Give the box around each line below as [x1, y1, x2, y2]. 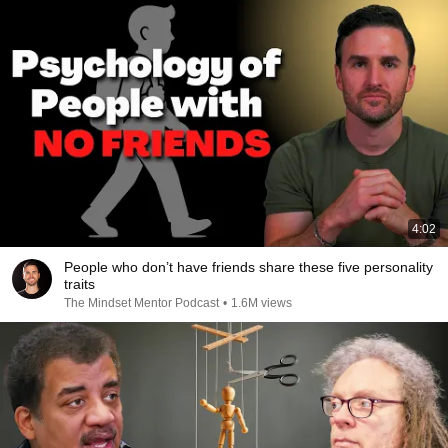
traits [64, 276, 95, 292]
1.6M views [231, 296, 292, 310]
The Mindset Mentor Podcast [64, 296, 219, 310]
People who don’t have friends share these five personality [64, 259, 433, 275]
